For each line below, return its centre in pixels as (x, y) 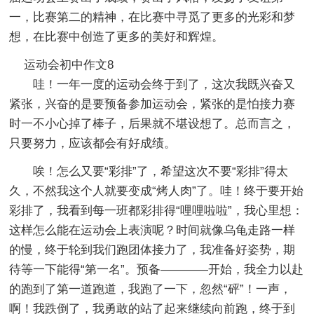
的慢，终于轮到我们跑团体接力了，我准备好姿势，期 (152, 250)
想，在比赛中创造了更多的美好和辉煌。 (117, 36)
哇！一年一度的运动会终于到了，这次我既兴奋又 (164, 84)
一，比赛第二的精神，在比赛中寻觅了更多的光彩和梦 (152, 17)
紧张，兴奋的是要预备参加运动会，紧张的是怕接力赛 (152, 104)
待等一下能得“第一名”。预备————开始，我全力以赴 (157, 269)
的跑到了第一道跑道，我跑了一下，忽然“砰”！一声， (151, 289)
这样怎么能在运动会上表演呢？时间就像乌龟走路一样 (152, 230)
